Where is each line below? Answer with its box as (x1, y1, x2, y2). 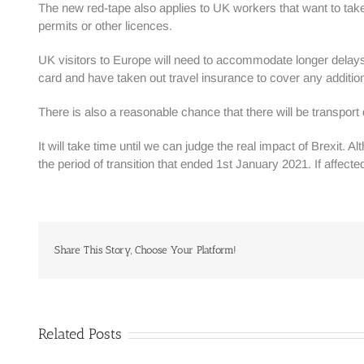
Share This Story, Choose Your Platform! (54, 244, 236, 256)
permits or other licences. (38, 19, 172, 32)
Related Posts (38, 325, 122, 343)
